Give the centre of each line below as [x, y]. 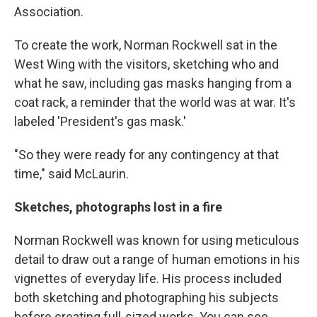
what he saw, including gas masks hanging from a [153, 83]
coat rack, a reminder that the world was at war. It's [155, 103]
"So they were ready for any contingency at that [146, 155]
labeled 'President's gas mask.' [100, 122]
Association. [49, 12]
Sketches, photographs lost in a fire [118, 207]
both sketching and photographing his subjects [146, 298]
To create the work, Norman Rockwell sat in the [146, 45]
